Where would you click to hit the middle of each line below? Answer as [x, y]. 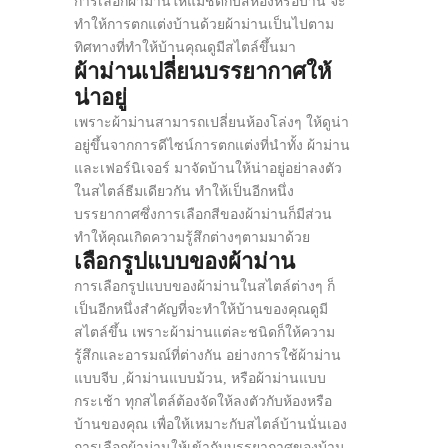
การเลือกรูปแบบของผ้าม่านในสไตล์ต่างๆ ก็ [204, 286]
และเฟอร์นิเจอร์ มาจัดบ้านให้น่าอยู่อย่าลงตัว [208, 168]
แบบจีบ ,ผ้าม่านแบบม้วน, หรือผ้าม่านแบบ [200, 378]
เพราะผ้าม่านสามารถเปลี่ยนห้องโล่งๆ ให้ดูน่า [211, 122]
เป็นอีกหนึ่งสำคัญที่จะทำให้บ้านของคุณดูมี [201, 309]
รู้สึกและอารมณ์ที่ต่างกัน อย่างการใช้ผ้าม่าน [207, 355]
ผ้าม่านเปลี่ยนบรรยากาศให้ [203, 71]
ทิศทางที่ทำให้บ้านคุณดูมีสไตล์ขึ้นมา [185, 47]
